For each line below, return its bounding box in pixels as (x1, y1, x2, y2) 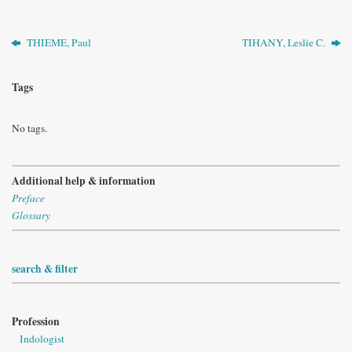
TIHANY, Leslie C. (241, 35, 328, 49)
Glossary (12, 208, 50, 223)
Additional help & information (12, 173, 156, 189)
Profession (12, 313, 60, 330)
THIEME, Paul (24, 35, 92, 49)
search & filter (12, 260, 78, 277)
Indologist (20, 332, 64, 346)
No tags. (12, 120, 47, 135)
